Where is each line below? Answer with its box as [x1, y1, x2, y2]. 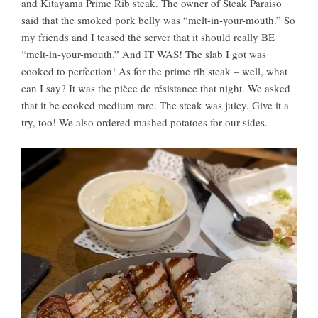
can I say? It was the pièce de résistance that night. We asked [21, 81, 290, 96]
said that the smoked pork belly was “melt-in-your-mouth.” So [21, 13, 295, 28]
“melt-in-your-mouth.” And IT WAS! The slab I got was [21, 47, 266, 62]
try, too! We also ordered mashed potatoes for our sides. [21, 115, 268, 130]
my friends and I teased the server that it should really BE [21, 30, 275, 45]
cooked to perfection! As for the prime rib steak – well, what [21, 64, 287, 79]
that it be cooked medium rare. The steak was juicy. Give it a [21, 98, 289, 113]
